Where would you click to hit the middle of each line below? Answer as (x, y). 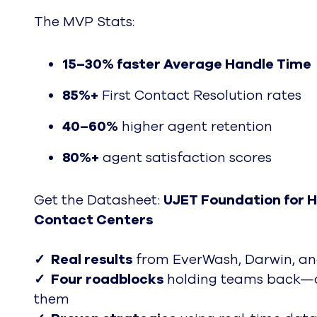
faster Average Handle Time (213, 65)
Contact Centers (93, 220)
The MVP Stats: (84, 22)
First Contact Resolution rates (202, 96)
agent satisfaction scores (185, 158)
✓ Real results (83, 260)
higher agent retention (195, 127)
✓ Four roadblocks (99, 280)
